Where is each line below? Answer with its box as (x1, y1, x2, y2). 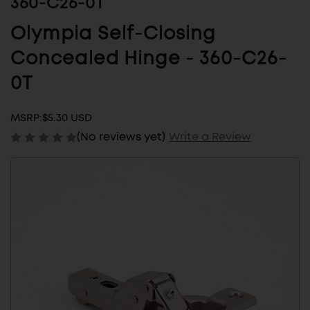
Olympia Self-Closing (10, 24, 216, 44)
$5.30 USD (42, 111, 92, 125)
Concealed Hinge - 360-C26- (10, 49, 287, 69)
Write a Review (168, 129, 251, 144)
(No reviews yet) (77, 129, 165, 144)
